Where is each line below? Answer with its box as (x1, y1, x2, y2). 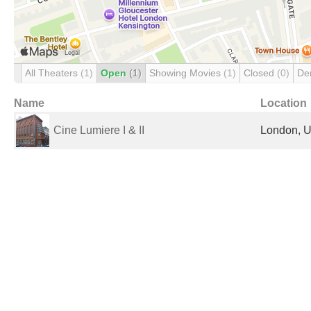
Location (260, 97, 307, 109)
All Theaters (25, 67, 81, 78)
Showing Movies (149, 67, 224, 78)
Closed (244, 67, 277, 78)
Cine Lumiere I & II (53, 124, 144, 136)
